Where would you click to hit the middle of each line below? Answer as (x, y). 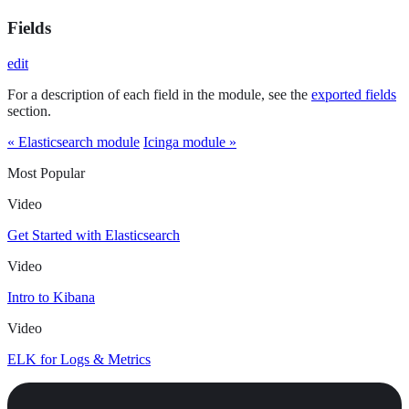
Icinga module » (190, 142)
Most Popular (46, 173)
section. (29, 110)
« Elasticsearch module (73, 142)
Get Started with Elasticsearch (94, 235)
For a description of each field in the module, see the (159, 94)
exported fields (354, 94)
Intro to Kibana (51, 297)
